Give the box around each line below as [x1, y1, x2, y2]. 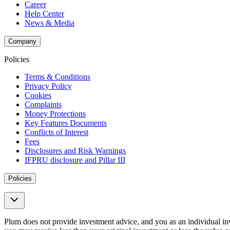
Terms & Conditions [25, 72, 90, 81]
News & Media [25, 18, 74, 27]
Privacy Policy [25, 82, 72, 90]
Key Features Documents [25, 119, 107, 127]
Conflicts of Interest [25, 128, 88, 137]
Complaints [25, 100, 62, 109]
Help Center [25, 9, 64, 18]
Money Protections [25, 109, 86, 118]
